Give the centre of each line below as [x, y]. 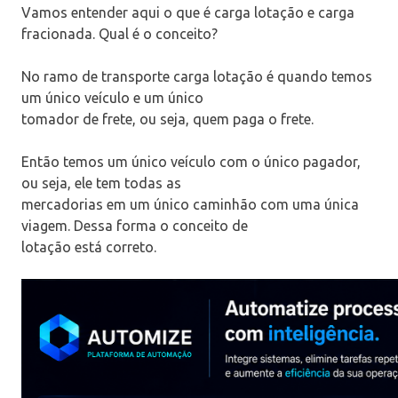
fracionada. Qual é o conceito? [119, 34]
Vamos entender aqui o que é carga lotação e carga [188, 13]
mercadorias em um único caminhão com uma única [190, 205]
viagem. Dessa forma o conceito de [135, 226]
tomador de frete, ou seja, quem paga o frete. [167, 119]
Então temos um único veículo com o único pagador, [191, 162]
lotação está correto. [89, 247]
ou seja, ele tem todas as [101, 183]
